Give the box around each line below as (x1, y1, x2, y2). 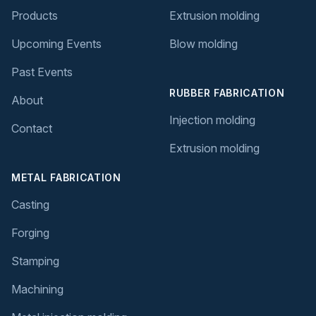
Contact (11, 121, 52, 135)
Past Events (11, 64, 73, 79)
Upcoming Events (11, 36, 102, 51)
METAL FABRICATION (11, 171, 121, 183)
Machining (11, 281, 63, 296)
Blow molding (169, 36, 238, 51)
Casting (11, 197, 49, 212)
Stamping (11, 253, 59, 268)
